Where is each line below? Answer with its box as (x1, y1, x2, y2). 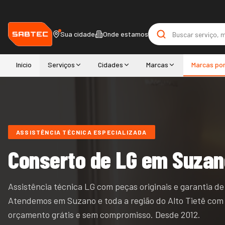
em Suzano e (54, 195, 102, 206)
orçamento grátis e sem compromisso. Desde (8, 209, 181, 220)
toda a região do (102, 195, 168, 206)
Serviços (48, 60, 75, 69)
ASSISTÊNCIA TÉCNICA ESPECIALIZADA (16, 129, 147, 136)
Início (16, 60, 32, 69)
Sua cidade (60, 30, 95, 38)
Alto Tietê (168, 195, 205, 206)
